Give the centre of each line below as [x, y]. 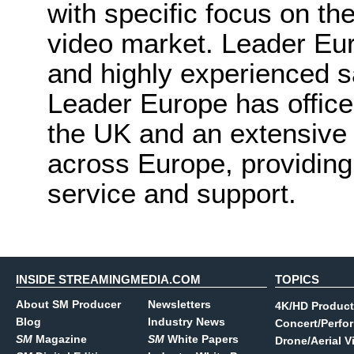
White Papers [201, 339]
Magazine [60, 339]
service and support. [172, 193]
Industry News [186, 322]
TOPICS [297, 279]
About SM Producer [68, 304]
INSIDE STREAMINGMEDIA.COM [108, 279]
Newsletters [179, 304]
